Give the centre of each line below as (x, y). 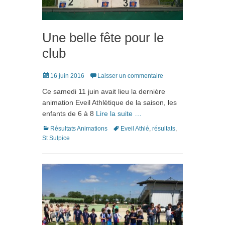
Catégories (57, 128)
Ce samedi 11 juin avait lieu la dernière (104, 91)
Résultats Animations (79, 128)
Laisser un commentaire (130, 76)
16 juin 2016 (67, 76)
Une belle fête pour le (103, 37)
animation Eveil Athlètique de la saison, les (109, 102)
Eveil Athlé (135, 128)
